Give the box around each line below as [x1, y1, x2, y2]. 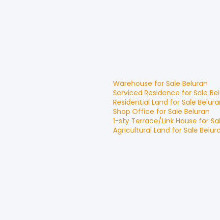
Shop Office [113, 107, 154, 116]
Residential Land [113, 97, 168, 107]
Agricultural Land [113, 125, 170, 135]
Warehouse [113, 79, 152, 88]
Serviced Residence [113, 88, 180, 98]
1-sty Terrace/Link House [113, 116, 197, 126]
